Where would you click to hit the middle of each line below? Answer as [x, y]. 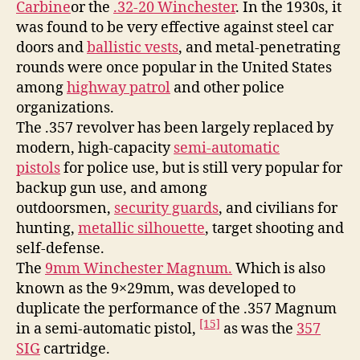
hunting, [47, 228]
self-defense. [60, 248]
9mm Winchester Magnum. [139, 268]
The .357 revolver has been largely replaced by [175, 128]
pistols [38, 168]
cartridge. [75, 349]
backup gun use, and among [112, 188]
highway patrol [119, 88]
